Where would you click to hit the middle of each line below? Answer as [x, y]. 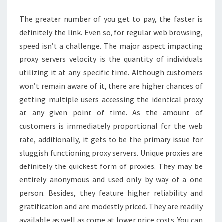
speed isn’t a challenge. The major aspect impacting [111, 46]
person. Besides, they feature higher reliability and [111, 193]
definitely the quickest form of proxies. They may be [111, 166]
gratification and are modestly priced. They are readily [111, 206]
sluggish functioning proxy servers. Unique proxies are [111, 153]
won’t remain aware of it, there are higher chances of [111, 86]
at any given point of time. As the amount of [111, 112]
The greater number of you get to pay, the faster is [111, 19]
